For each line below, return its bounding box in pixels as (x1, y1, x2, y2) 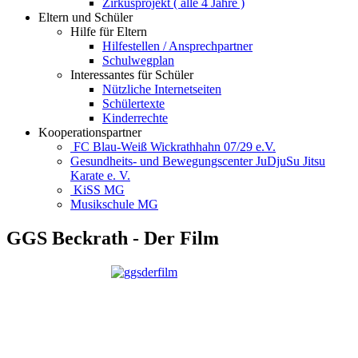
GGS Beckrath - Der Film (6, 227, 219, 249)
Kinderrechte (102, 111, 168, 125)
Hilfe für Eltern (70, 25, 147, 38)
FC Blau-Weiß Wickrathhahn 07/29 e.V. (70, 140, 276, 153)
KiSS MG (70, 183, 125, 197)
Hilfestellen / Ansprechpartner (102, 39, 253, 53)
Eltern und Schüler (38, 10, 133, 24)
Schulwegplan (102, 54, 174, 67)
